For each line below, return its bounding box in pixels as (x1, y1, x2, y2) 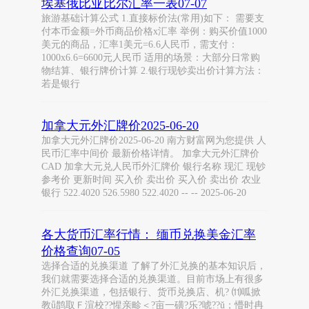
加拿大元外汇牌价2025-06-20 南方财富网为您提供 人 (41, 135, 266, 146)
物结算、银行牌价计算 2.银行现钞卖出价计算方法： (41, 66, 264, 76)
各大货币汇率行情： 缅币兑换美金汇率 (41, 228, 256, 241)
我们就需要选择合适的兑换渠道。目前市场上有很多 (41, 274, 263, 284)
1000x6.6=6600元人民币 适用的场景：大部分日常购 (41, 52, 260, 63)
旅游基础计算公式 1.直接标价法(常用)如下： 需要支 (41, 13, 264, 23)
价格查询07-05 (41, 244, 120, 258)
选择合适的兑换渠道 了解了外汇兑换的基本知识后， (41, 261, 266, 271)
